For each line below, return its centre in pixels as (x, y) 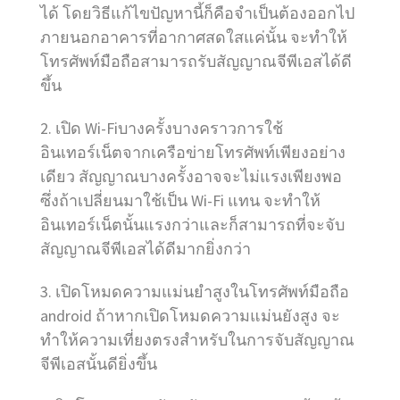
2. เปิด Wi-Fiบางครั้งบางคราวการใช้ (162, 128)
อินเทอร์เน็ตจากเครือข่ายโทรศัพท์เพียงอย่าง (193, 152)
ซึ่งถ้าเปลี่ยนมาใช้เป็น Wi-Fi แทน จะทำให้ (180, 200)
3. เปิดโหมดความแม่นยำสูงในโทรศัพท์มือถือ (195, 291)
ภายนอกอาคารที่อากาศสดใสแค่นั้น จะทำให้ (194, 37)
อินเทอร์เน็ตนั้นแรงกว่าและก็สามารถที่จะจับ (192, 224)
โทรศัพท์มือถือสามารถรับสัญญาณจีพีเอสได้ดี (196, 62)
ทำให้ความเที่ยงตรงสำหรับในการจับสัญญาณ (197, 339)
